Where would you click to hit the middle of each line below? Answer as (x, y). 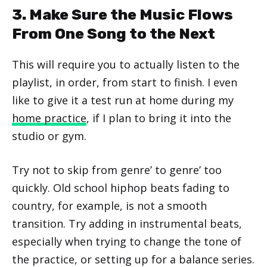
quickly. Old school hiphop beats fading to (121, 187)
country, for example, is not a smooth (109, 205)
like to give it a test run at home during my (123, 100)
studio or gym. (49, 136)
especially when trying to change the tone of (127, 241)
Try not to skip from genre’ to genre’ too (117, 170)
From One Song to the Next (114, 33)
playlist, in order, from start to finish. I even (125, 82)
